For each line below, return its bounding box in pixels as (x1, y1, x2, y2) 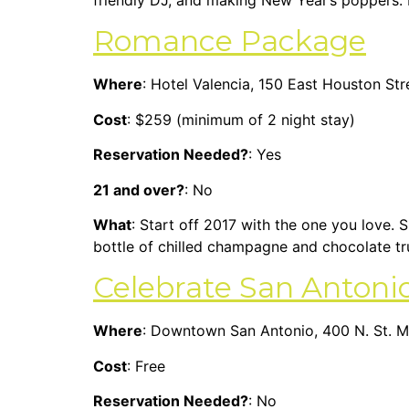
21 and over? (93, 180, 184, 199)
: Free (127, 356, 165, 375)
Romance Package (93, 23, 366, 59)
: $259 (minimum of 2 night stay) (127, 110, 355, 129)
